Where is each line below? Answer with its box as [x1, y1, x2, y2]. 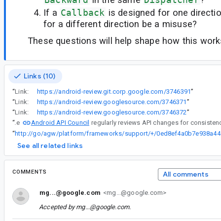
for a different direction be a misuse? [43, 18, 197, 29]
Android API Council [31, 118, 90, 126]
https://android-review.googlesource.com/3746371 [37, 98, 187, 106]
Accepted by [39, 203, 76, 211]
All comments [162, 170, 209, 179]
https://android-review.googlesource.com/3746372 [37, 108, 187, 116]
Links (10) [24, 71, 56, 80]
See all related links [17, 141, 83, 150]
